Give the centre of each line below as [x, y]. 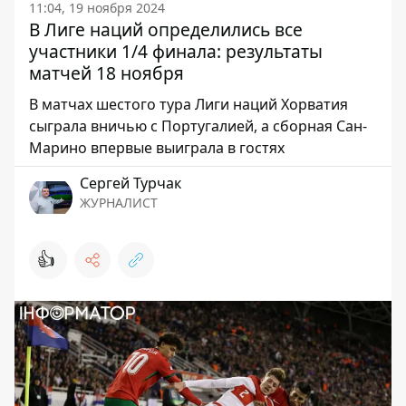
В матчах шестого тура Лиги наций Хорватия [188, 104]
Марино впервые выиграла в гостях [157, 148]
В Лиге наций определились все [166, 29]
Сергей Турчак [130, 183]
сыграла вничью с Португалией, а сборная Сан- [198, 126]
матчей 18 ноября [106, 73]
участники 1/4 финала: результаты [176, 51]
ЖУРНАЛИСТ [119, 203]
